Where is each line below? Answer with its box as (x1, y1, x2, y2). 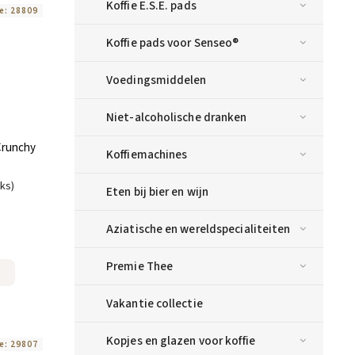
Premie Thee (106, 257, 174, 275)
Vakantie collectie (106, 294, 203, 312)
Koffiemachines (106, 145, 188, 163)
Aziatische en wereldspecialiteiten (106, 219, 291, 238)
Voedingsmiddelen (106, 71, 207, 89)
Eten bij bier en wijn (106, 182, 209, 200)
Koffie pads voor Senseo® (106, 33, 239, 52)
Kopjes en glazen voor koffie (106, 331, 255, 349)
